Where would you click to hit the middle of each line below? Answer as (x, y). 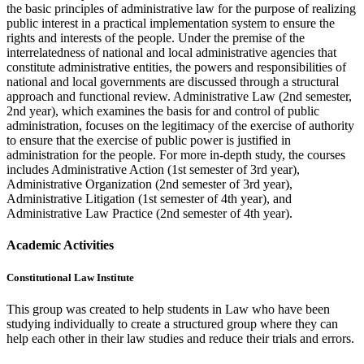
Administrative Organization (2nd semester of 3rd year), (149, 184)
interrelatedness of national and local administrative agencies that (171, 53)
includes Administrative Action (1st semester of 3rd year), (153, 170)
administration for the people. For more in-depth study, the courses (176, 155)
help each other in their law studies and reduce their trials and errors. (180, 338)
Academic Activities (60, 245)
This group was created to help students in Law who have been (168, 309)
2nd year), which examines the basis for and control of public (163, 111)
